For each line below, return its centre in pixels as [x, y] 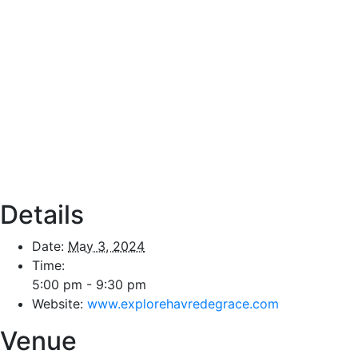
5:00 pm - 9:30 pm [89, 285]
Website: [58, 304]
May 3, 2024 [106, 247]
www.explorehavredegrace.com [183, 304]
